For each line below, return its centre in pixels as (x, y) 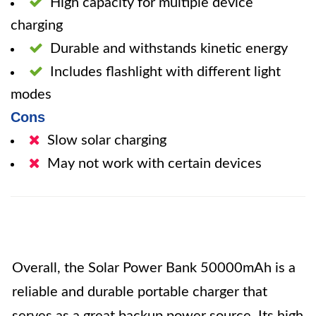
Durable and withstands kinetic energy (169, 49)
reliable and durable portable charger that (140, 292)
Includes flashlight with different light (165, 72)
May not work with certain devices (154, 164)
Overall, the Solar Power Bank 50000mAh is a (154, 268)
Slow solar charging (107, 140)
